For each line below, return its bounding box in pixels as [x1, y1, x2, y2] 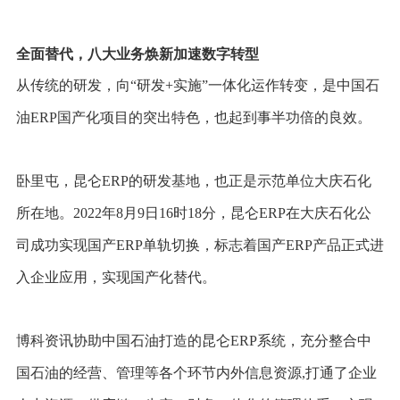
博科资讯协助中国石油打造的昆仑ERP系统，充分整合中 [15, 332, 371, 348]
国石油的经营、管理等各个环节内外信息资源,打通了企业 [15, 364, 377, 380]
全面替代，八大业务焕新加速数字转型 [15, 46, 259, 62]
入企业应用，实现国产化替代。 [15, 269, 216, 285]
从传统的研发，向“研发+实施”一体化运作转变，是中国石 [15, 77, 379, 93]
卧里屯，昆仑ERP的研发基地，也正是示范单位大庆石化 [15, 172, 371, 188]
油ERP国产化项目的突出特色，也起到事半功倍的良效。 [15, 109, 371, 125]
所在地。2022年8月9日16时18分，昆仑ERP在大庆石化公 [15, 204, 371, 221]
